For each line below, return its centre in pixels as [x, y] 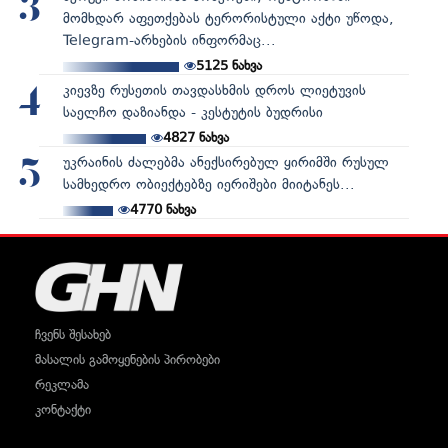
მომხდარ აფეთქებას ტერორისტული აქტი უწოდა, [228, 18]
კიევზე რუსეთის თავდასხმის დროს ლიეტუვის [214, 90]
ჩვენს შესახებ [73, 334]
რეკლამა [62, 384]
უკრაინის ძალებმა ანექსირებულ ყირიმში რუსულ [225, 162]
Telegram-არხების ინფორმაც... [169, 40]
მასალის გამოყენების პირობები [127, 359]
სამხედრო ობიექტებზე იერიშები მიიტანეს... [208, 184]
